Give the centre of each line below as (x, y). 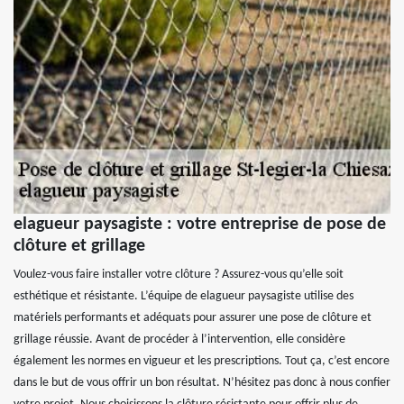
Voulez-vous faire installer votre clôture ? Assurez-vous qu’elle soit (179, 275)
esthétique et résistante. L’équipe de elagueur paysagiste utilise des (184, 297)
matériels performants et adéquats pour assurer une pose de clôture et (193, 318)
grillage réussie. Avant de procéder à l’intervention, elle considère (179, 340)
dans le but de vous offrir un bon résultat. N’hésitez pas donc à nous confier (202, 383)
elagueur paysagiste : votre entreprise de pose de (200, 225)
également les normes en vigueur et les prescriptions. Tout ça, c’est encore (202, 362)
